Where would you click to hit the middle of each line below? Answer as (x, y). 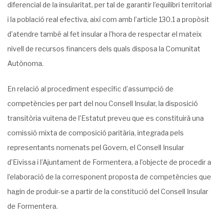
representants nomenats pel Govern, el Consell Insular (96, 147)
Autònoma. (25, 63)
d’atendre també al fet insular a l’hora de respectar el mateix (105, 34)
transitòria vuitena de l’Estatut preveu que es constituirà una (106, 118)
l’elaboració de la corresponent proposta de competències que (109, 177)
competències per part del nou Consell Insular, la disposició (103, 103)
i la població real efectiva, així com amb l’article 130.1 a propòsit (108, 19)
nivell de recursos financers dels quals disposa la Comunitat (104, 49)
